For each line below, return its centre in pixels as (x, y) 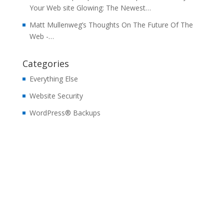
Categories (45, 63)
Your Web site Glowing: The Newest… (90, 8)
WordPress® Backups (65, 113)
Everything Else (53, 79)
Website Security (56, 96)
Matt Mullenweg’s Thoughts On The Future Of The (111, 25)
